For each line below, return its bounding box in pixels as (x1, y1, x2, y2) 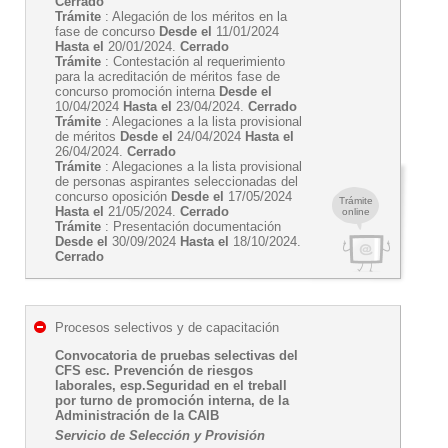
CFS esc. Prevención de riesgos (55, 363, 253, 378)
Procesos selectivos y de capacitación (55, 320, 279, 335)
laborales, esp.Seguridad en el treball (55, 378, 287, 393)
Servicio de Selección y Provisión (55, 428, 265, 443)
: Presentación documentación (101, 219, 281, 234)
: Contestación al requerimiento (101, 54, 285, 69)
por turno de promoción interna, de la (55, 393, 289, 408)
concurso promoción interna (55, 84, 219, 99)
